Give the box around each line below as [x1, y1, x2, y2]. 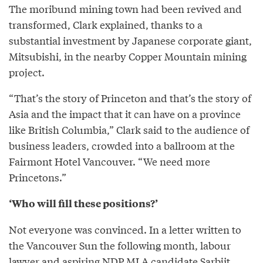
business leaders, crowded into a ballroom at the [9, 137, 235, 153]
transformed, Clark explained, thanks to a [9, 16, 203, 32]
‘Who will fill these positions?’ [9, 195, 158, 210]
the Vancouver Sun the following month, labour [9, 237, 231, 252]
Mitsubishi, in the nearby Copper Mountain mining [9, 48, 247, 63]
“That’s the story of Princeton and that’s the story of [9, 90, 251, 105]
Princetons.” [9, 169, 66, 184]
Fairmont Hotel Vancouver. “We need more [9, 153, 210, 168]
